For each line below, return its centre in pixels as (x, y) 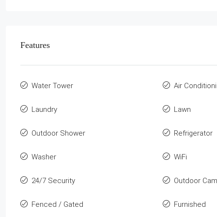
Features (35, 45)
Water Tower (52, 85)
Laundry (44, 109)
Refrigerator (193, 133)
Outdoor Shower (58, 133)
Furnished (190, 204)
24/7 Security (53, 180)
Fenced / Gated (57, 204)
